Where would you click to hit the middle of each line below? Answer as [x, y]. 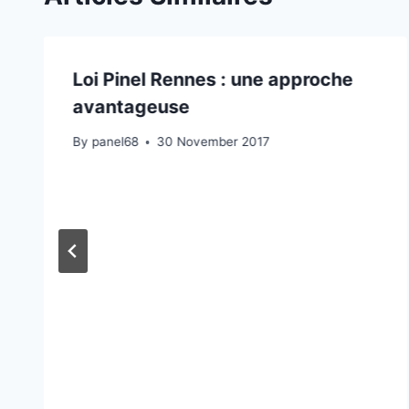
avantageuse [131, 106]
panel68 [115, 142]
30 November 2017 [213, 142]
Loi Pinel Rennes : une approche [213, 79]
